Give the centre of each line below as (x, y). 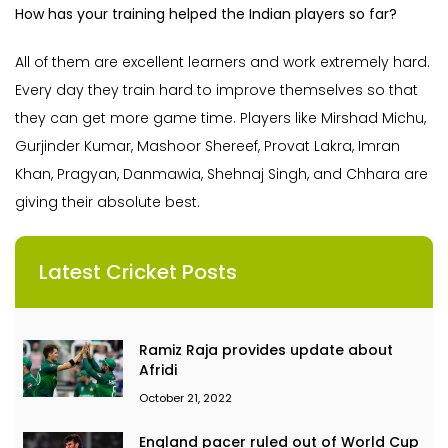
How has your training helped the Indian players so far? (206, 13)
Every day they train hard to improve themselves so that (216, 89)
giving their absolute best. (107, 201)
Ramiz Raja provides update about (266, 349)
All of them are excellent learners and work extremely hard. (222, 61)
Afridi (158, 369)
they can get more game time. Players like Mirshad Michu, (220, 117)
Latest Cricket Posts (138, 271)
